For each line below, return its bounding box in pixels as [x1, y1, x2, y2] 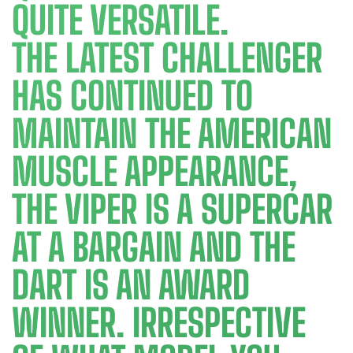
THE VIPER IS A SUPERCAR [12, 187, 333, 232]
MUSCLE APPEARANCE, [12, 149, 298, 195]
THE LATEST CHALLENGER [12, 35, 322, 81]
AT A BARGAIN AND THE [12, 225, 295, 270]
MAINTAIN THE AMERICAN [12, 111, 332, 157]
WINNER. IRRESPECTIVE [12, 300, 306, 346]
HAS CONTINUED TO [12, 73, 253, 119]
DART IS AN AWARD [12, 262, 250, 308]
